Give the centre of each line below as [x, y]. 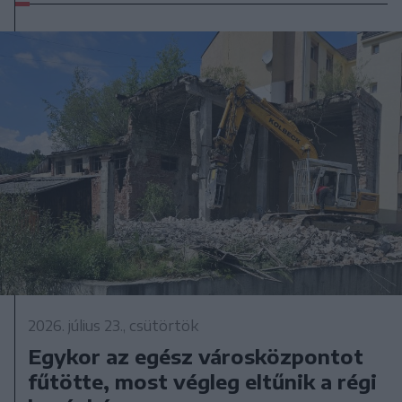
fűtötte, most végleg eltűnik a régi [203, 381]
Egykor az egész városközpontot [196, 356]
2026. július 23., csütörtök [114, 325]
